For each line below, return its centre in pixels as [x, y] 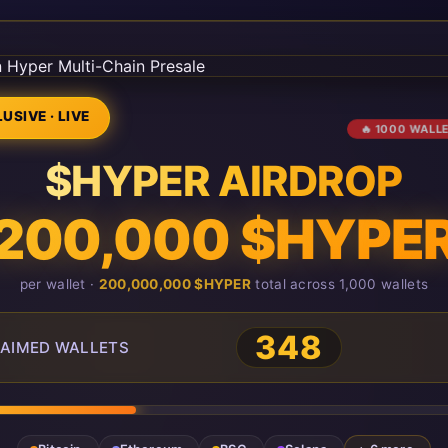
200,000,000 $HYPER [175, 284]
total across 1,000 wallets [340, 284]
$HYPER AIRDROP [224, 181]
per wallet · [59, 284]
